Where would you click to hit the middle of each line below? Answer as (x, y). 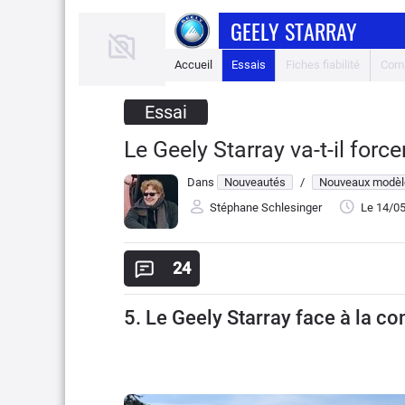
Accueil (193, 65)
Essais (249, 65)
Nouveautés (255, 182)
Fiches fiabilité (323, 65)
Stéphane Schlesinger (266, 208)
